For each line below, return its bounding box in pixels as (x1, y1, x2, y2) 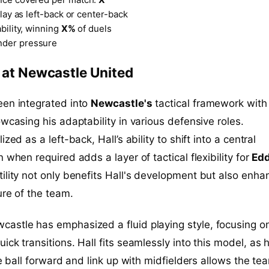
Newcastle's (91, 97, 153, 110)
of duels (75, 22, 112, 34)
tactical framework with (152, 97, 267, 110)
